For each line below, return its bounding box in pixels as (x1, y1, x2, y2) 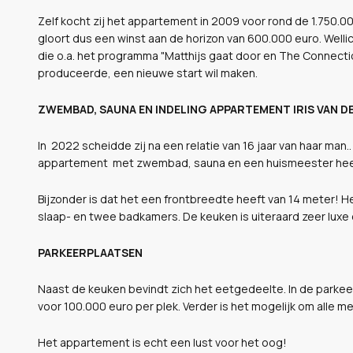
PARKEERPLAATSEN (38, 244, 143, 260)
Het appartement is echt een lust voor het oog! (38, 334, 287, 350)
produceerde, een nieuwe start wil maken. (38, 65, 258, 80)
